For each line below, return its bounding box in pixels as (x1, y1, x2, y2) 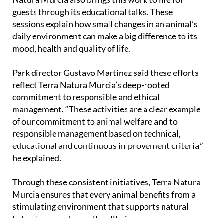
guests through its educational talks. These (12, 6, 173, 18)
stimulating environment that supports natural (12, 201, 189, 212)
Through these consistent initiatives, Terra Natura (12, 177, 200, 188)
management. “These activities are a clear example (12, 104, 200, 115)
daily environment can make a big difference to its (12, 31, 197, 42)
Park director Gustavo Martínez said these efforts (12, 67, 199, 78)
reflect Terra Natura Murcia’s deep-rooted (12, 79, 170, 91)
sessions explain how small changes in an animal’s (12, 18, 198, 30)
